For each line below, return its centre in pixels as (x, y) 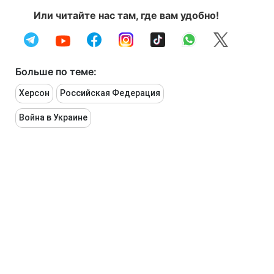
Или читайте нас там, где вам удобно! (126, 16)
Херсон (34, 93)
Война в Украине (53, 118)
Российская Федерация (110, 93)
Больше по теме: (56, 72)
